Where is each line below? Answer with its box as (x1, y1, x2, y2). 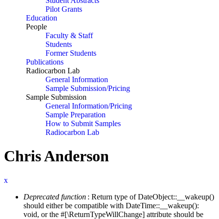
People (26, 22, 47, 31)
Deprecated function (23, 192, 86, 201)
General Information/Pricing (45, 102, 132, 110)
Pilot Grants (45, 5, 82, 13)
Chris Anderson (4, 147, 109, 165)
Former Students (45, 49, 96, 57)
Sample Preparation (45, 110, 106, 119)
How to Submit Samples (45, 119, 121, 128)
